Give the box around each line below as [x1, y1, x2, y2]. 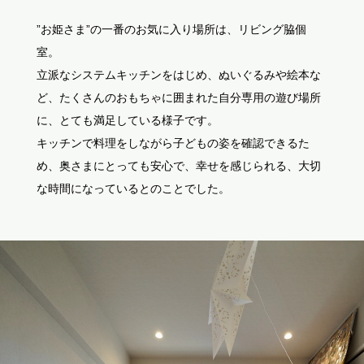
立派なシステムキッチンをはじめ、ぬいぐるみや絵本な [36, 68, 321, 81]
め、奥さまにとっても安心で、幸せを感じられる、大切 [36, 159, 321, 172]
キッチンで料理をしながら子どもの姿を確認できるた [36, 136, 310, 149]
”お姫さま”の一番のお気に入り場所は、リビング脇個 [36, 23, 306, 36]
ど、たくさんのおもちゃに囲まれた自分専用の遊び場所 [36, 91, 321, 104]
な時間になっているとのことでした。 [36, 182, 230, 195]
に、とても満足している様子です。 [36, 114, 219, 127]
